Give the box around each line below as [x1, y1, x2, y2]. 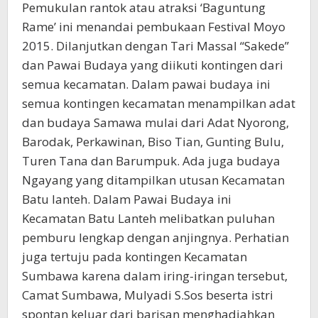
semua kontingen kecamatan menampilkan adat [22, 94, 295, 111]
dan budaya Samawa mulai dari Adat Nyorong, [22, 114, 289, 131]
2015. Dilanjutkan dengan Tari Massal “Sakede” [22, 37, 289, 54]
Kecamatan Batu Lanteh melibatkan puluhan [22, 209, 275, 226]
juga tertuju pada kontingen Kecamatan [22, 248, 247, 265]
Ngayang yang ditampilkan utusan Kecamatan [22, 171, 285, 188]
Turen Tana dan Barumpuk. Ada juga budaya [22, 152, 280, 169]
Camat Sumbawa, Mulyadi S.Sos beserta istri [22, 286, 273, 303]
